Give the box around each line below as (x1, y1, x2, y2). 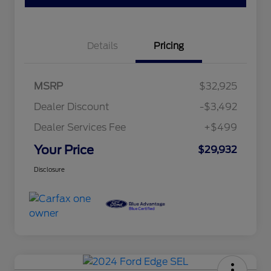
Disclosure (34, 166, 65, 174)
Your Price (34, 143, 94, 158)
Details (87, 41, 118, 52)
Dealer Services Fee (34, 122, 126, 134)
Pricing (154, 41, 184, 52)
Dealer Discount (34, 101, 109, 113)
